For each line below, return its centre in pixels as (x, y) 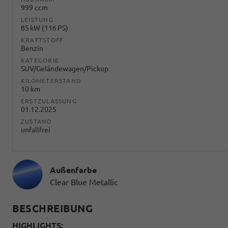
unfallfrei (36, 130)
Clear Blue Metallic (84, 182)
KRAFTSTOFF (42, 40)
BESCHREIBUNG (52, 208)
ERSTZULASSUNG (49, 101)
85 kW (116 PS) (45, 28)
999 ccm (34, 7)
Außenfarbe (73, 170)
